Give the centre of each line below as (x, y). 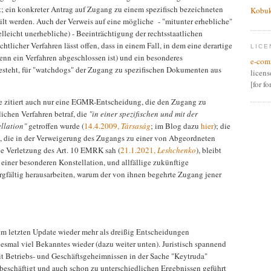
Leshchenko (177, 150)
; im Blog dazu (176, 126)
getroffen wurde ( (55, 126)
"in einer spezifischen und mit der (143, 113)
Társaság (136, 126)
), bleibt (209, 150)
